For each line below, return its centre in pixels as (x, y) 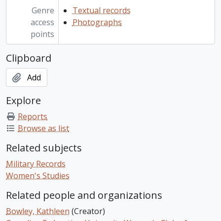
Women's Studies (38, 176)
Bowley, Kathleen (38, 211)
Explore (23, 101)
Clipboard (29, 58)
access (42, 22)
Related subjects (44, 148)
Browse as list (43, 129)
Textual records (101, 11)
